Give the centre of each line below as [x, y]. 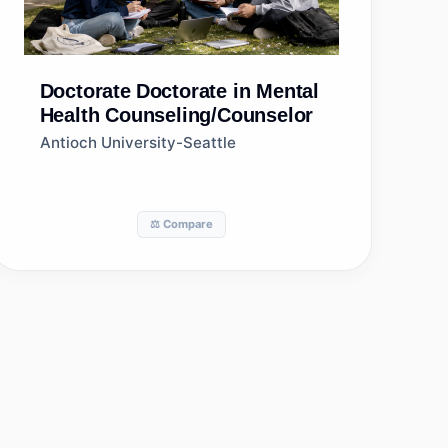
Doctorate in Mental [227, 91]
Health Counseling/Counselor [176, 115]
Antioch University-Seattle [137, 142]
